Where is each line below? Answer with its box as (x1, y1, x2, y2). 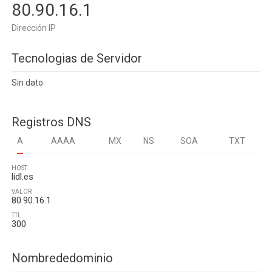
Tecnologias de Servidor (12, 51, 142, 66)
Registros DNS (12, 115, 91, 129)
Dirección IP (12, 23, 56, 33)
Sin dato (12, 78, 43, 87)
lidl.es (12, 171, 33, 182)
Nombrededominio (12, 251, 113, 265)
